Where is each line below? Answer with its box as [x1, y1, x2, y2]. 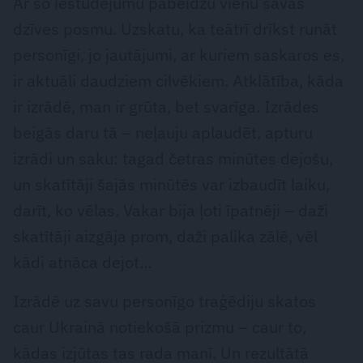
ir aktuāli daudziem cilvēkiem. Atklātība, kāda [13, 70, 344, 92]
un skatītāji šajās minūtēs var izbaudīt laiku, [13, 173, 330, 196]
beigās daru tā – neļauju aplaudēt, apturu [13, 122, 313, 144]
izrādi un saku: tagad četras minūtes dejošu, [13, 147, 333, 170]
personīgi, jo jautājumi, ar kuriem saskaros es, [13, 44, 344, 66]
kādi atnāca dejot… [13, 251, 152, 274]
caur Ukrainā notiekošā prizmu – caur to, [13, 316, 306, 339]
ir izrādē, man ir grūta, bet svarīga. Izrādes [13, 96, 319, 118]
